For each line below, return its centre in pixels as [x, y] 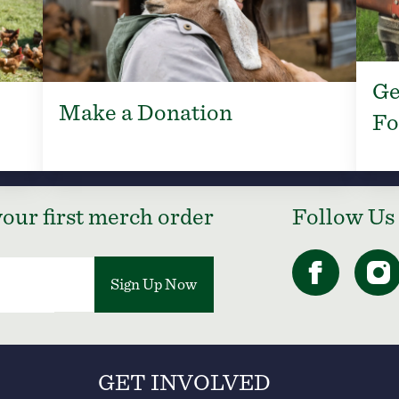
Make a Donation [145, 113]
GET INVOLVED [185, 383]
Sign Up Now [154, 285]
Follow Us [344, 218]
